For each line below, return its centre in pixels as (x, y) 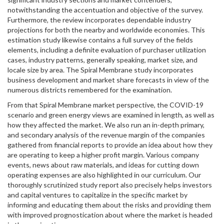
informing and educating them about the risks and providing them (109, 205)
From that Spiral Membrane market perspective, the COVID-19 (105, 105)
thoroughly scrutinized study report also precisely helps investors (110, 185)
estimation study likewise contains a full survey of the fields (100, 40)
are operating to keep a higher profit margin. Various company (103, 155)
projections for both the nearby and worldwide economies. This (106, 30)
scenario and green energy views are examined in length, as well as (111, 115)
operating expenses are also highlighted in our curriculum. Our (104, 175)
